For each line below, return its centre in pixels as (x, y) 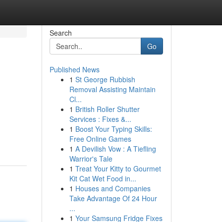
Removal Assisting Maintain (112, 89)
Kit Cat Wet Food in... (103, 178)
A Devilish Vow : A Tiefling (115, 149)
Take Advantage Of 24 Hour (113, 198)
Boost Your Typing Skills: (113, 129)
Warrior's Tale (91, 159)
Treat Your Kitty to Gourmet (118, 168)
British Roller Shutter (107, 109)
